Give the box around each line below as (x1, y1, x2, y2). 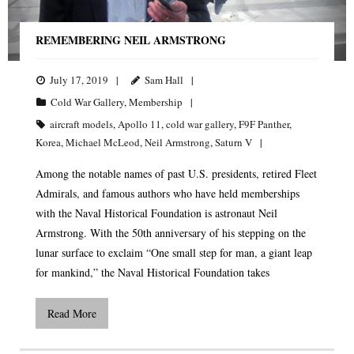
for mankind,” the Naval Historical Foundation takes (36, 265, 269, 281)
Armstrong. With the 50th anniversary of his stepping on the (36, 225, 306, 241)
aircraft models (50, 117, 113, 132)
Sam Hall (145, 73, 183, 88)
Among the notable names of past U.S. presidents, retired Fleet (36, 166, 317, 182)
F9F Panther (239, 117, 289, 132)
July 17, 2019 (50, 73, 108, 88)
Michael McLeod (66, 135, 140, 150)
